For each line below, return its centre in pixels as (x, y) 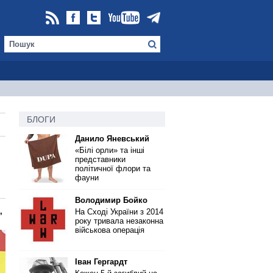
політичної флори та (113, 168)
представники (100, 159)
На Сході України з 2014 (119, 212)
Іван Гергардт (101, 262)
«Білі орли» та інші (110, 150)
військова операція (110, 230)
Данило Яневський (112, 139)
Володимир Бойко (111, 200)
